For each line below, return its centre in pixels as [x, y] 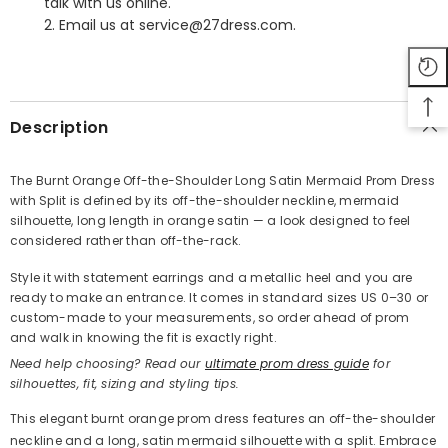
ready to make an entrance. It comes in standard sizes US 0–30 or [219, 297]
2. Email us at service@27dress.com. [170, 24]
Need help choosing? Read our [107, 363]
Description [59, 127]
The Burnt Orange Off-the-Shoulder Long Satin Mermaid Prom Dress [223, 180]
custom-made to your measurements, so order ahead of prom [210, 317]
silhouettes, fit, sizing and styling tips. [125, 383]
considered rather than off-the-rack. [126, 240]
